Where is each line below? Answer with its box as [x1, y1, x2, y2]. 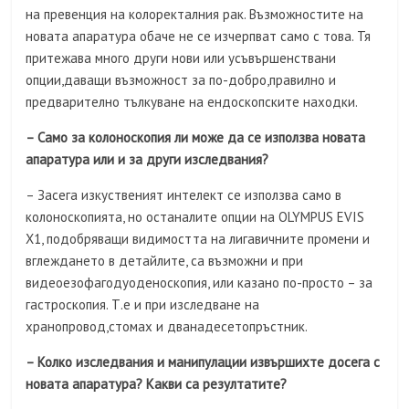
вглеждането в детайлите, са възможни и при [26, 252, 304, 270]
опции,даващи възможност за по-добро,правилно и [26, 71, 337, 89]
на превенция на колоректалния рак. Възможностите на [26, 5, 364, 24]
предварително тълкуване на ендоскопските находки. [26, 93, 359, 111]
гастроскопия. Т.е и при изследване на [26, 296, 260, 314]
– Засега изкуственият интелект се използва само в [26, 186, 342, 204]
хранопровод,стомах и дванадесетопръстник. [26, 318, 309, 336]
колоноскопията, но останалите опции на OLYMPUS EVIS [26, 208, 365, 226]
